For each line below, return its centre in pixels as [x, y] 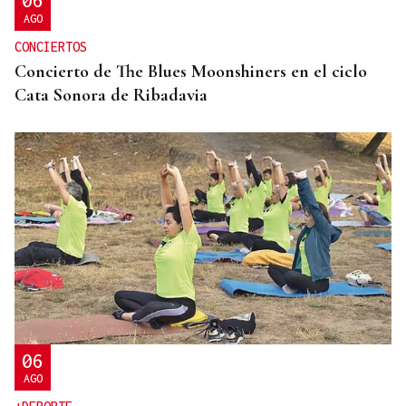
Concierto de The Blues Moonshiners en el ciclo [191, 71]
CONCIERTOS [51, 46]
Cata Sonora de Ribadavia [111, 95]
